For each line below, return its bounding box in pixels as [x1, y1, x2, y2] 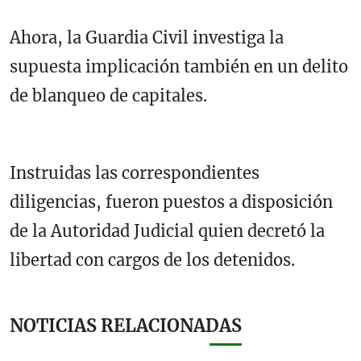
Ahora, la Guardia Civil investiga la [10, 27, 284, 48]
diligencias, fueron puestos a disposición [10, 192, 333, 213]
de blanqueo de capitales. [10, 85, 207, 106]
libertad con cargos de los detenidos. [10, 250, 295, 271]
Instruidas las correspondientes [10, 163, 259, 184]
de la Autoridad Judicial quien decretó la [10, 221, 325, 242]
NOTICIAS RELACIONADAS [10, 315, 242, 338]
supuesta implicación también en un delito [10, 56, 348, 77]
